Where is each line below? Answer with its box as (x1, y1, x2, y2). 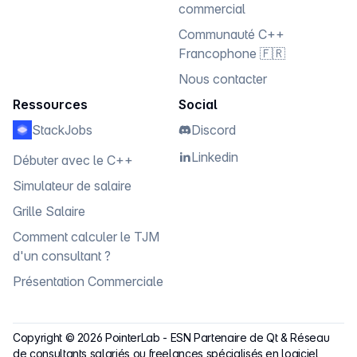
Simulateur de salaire (13, 177, 131, 194)
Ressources (13, 96, 88, 112)
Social (178, 96, 218, 112)
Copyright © (13, 330, 77, 344)
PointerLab (105, 330, 160, 344)
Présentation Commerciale (13, 273, 163, 289)
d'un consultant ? (13, 247, 111, 264)
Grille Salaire (13, 202, 85, 219)
